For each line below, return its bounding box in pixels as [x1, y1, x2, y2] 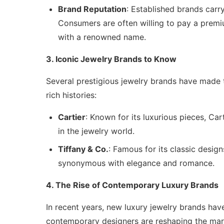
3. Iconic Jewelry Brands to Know [46, 54, 176, 64]
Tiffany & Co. [58, 144, 108, 154]
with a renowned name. [58, 32, 146, 42]
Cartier [58, 112, 85, 122]
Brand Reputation [58, 4, 126, 14]
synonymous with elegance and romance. [58, 158, 214, 168]
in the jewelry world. [58, 126, 134, 136]
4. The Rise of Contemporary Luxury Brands [46, 180, 218, 190]
